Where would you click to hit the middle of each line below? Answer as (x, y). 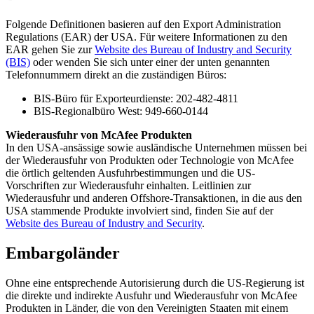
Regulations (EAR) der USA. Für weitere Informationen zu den (146, 36)
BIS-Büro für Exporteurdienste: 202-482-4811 (136, 98)
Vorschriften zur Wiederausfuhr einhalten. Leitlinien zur (128, 185)
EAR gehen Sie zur (50, 49)
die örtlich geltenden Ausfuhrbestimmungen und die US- (130, 172)
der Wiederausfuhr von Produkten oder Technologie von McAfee (150, 160)
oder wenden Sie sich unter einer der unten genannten (150, 62)
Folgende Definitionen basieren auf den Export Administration (143, 24)
